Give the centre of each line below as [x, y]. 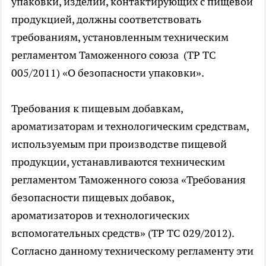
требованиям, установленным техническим [120, 37]
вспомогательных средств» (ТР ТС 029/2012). [123, 233]
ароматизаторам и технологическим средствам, [130, 126]
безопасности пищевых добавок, [93, 197]
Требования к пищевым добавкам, [97, 108]
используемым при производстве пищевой [119, 144]
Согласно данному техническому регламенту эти [132, 251]
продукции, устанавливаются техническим [118, 162]
